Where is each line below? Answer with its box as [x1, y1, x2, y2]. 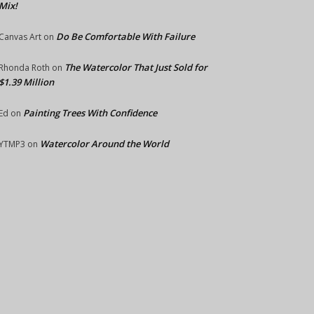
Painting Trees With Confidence [23, 107, 157, 119]
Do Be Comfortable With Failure [56, 30, 195, 43]
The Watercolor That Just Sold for [64, 61, 207, 74]
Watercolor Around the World [40, 137, 169, 150]
